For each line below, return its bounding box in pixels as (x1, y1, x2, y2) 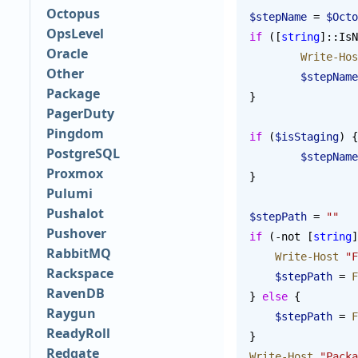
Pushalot (46, 205, 104, 223)
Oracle (46, 45, 88, 63)
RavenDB (46, 284, 105, 303)
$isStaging (275, 129, 339, 143)
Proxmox (46, 165, 103, 183)
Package (46, 85, 100, 103)
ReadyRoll (46, 324, 110, 343)
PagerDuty (46, 105, 114, 123)
